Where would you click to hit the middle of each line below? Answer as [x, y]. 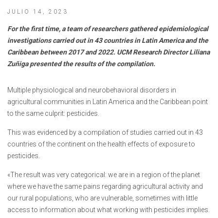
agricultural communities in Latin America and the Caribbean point [108, 102]
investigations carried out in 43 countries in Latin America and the [108, 41]
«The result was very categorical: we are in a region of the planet [104, 175]
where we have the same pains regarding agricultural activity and [105, 187]
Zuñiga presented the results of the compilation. [81, 64]
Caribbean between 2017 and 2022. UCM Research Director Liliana [109, 52]
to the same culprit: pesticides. [53, 114]
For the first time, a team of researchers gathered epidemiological [108, 29]
